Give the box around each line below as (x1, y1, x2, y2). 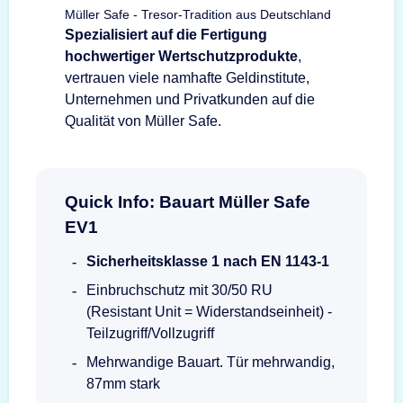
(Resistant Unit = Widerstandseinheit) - (86, 303, 332, 319)
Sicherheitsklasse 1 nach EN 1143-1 (86, 253, 329, 269)
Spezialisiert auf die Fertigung (65, 26, 267, 42)
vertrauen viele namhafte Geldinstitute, (65, 69, 309, 85)
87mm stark (86, 375, 160, 391)
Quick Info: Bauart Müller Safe (65, 192, 310, 211)
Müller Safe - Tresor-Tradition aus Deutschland (65, 6, 331, 22)
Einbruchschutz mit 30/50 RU (86, 282, 273, 298)
